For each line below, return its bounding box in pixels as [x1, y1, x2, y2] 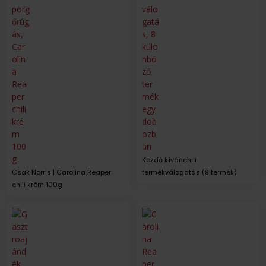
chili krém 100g [12, 179, 62, 189]
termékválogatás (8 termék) [142, 167, 237, 177]
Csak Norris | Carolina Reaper [12, 167, 111, 177]
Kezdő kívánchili [142, 154, 197, 164]
